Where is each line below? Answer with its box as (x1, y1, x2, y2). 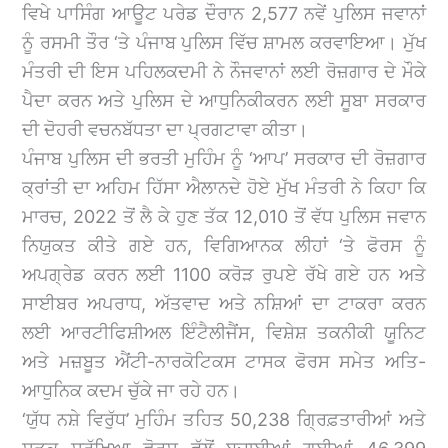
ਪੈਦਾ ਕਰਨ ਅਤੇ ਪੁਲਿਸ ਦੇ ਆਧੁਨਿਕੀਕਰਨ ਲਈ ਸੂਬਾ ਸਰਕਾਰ (22, 89, 426, 111)
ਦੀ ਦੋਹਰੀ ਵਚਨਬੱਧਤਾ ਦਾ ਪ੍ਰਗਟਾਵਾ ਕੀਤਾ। (22, 118, 309, 140)
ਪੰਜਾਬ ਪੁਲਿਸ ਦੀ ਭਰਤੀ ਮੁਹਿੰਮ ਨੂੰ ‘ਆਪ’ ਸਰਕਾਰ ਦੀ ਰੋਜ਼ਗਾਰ (22, 147, 426, 169)
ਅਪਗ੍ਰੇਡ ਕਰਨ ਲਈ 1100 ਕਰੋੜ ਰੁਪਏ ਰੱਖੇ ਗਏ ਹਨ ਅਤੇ (22, 263, 426, 285)
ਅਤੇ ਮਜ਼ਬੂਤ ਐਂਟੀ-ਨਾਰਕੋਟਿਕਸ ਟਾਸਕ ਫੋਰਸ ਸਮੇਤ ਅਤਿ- (22, 350, 426, 372)
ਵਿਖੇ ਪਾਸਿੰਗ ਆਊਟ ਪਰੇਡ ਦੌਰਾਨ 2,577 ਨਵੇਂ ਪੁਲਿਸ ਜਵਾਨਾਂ (22, 2, 426, 24)
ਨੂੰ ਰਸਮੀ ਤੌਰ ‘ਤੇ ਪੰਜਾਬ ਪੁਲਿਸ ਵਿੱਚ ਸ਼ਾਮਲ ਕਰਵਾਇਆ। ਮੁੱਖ (22, 31, 426, 53)
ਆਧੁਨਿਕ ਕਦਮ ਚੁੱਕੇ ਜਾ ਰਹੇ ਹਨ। (22, 379, 241, 401)
